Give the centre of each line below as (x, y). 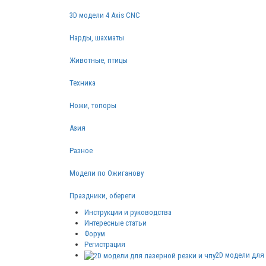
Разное (81, 151)
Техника (83, 83)
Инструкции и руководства (128, 213)
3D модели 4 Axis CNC (105, 15)
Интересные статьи (115, 223)
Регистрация (105, 245)
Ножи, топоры (93, 106)
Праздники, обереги (102, 196)
